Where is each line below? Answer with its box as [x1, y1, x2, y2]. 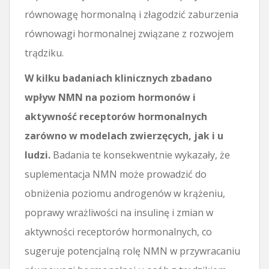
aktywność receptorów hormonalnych [25, 109, 207, 123]
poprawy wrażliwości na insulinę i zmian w [25, 205, 213, 219]
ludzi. [25, 148, 50, 162]
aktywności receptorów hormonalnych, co [25, 225, 212, 238]
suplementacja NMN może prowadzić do [25, 167, 207, 181]
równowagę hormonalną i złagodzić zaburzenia [25, 7, 238, 21]
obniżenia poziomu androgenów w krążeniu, [25, 186, 225, 200]
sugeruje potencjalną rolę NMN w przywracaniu [25, 244, 240, 258]
